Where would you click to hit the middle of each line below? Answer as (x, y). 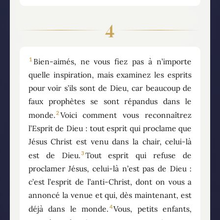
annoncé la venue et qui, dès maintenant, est (110, 195)
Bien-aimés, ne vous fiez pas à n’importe (112, 61)
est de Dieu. (54, 155)
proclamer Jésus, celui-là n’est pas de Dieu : (110, 169)
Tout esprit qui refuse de (138, 155)
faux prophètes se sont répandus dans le (110, 101)
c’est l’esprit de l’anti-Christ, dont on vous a (110, 182)
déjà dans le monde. (69, 209)
